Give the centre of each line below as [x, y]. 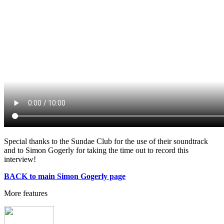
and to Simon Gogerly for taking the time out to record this [96, 150]
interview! [20, 159]
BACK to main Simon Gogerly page [65, 176]
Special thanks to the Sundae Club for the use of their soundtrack [106, 141]
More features [26, 193]
